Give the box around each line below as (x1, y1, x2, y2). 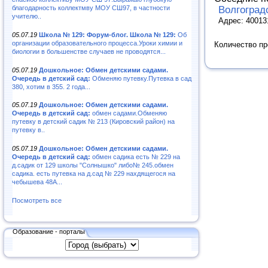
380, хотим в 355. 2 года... (12, 83, 90, 90)
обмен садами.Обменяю (90, 109, 167, 117)
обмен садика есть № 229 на (90, 153, 180, 161)
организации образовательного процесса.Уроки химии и (12, 39, 182, 47)
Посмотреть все (12, 197, 62, 205)
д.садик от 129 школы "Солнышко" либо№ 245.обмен (12, 162, 173, 169)
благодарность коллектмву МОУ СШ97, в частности (12, 4, 170, 11)
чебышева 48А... (12, 178, 62, 186)
